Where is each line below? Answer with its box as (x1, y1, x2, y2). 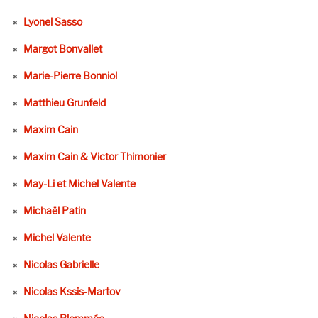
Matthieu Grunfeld (23, 96, 106, 109)
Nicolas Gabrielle (23, 258, 99, 270)
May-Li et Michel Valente (23, 177, 136, 190)
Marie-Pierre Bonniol (23, 69, 117, 82)
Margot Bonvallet (23, 42, 102, 55)
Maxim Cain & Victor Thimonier (23, 150, 166, 163)
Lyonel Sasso (23, 15, 82, 28)
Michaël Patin (23, 204, 86, 216)
